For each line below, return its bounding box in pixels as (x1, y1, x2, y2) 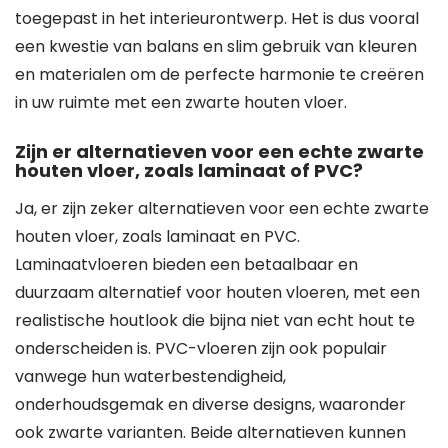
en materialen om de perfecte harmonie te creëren (15, 63, 424, 86)
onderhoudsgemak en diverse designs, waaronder (15, 393, 406, 416)
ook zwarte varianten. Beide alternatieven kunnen (15, 421, 406, 444)
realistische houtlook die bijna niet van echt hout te (15, 309, 415, 332)
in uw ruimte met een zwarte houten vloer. (15, 91, 347, 114)
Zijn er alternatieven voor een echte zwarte (15, 139, 424, 164)
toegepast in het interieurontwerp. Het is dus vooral (15, 7, 419, 30)
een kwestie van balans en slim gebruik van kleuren (15, 35, 417, 58)
